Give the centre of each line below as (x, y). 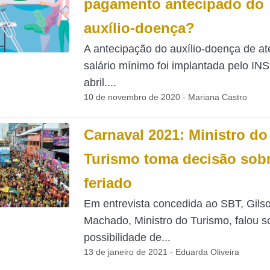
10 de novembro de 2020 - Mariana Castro (165, 97)
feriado (108, 183)
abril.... (100, 83)
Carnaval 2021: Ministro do (175, 135)
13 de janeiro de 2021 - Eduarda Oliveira (161, 252)
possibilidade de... (127, 237)
